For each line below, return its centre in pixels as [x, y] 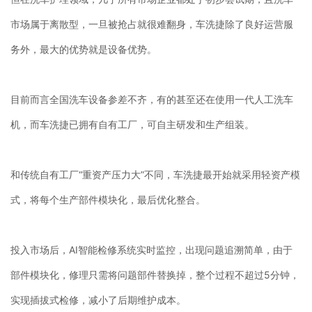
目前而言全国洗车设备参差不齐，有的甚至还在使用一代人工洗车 [152, 99]
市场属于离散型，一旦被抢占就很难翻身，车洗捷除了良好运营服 [152, 24]
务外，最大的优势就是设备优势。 [84, 49]
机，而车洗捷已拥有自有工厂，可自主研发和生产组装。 [132, 124]
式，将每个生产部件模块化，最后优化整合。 [108, 199]
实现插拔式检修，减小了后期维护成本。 [98, 299]
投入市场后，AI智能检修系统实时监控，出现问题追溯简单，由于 [151, 249]
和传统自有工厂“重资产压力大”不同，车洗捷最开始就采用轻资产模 [155, 174]
